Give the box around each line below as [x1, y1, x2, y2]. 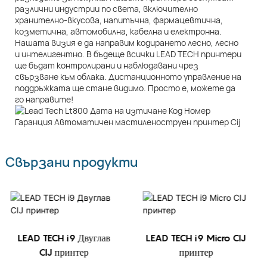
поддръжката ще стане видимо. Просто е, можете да [15, 82, 235, 94]
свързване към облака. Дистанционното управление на [15, 71, 241, 83]
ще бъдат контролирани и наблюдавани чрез [15, 60, 198, 72]
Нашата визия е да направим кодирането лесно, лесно [15, 37, 238, 49]
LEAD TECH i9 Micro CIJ [145, 232, 246, 244]
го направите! [15, 94, 73, 105]
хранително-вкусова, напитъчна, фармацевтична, [15, 14, 223, 26]
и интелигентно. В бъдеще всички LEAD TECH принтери [15, 48, 241, 60]
